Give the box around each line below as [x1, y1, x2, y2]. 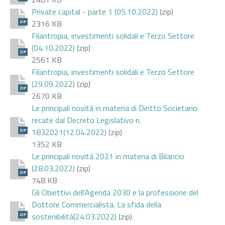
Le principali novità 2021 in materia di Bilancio [32, 150, 184, 162]
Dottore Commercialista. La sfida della [32, 198, 161, 210]
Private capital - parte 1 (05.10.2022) [32, 5, 158, 18]
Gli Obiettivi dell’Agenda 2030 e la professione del [32, 186, 198, 198]
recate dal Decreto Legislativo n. [32, 114, 141, 126]
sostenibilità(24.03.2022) [32, 210, 117, 222]
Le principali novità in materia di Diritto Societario [32, 101, 197, 114]
